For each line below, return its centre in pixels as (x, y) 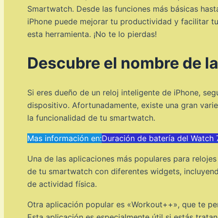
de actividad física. (62, 184)
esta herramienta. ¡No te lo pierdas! (92, 34)
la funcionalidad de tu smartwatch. (91, 118)
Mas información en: (64, 138)
